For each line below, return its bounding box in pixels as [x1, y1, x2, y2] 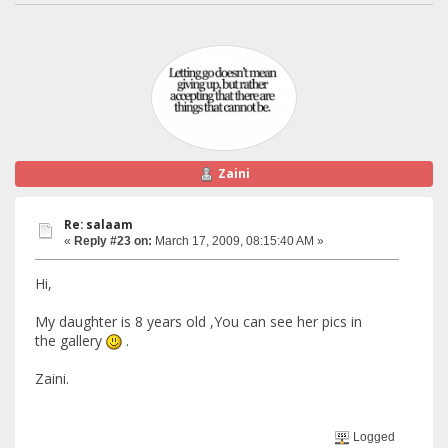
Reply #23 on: [74, 234, 152, 249]
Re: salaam [64, 217, 133, 233]
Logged [350, 430, 396, 444]
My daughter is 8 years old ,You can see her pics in [35, 311, 362, 331]
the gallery [35, 330, 106, 350]
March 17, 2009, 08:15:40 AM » [152, 234, 324, 249]
